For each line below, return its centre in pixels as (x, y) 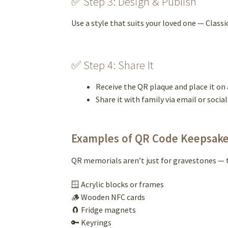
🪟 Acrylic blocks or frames (118, 184)
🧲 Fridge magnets (104, 210)
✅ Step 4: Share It (113, 65)
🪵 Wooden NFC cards (108, 197)
